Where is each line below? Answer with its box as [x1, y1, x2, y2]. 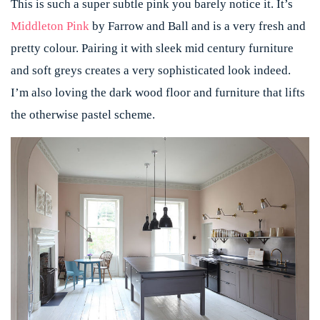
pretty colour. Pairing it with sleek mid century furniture [11, 41, 294, 56]
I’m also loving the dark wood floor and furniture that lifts [11, 86, 305, 100]
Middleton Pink [11, 19, 89, 34]
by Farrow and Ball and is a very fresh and [89, 19, 306, 34]
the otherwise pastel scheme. [11, 108, 155, 122]
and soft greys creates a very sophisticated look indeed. [11, 64, 291, 78]
